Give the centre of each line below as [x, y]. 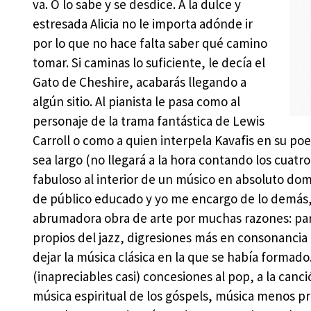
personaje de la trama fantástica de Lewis [148, 121]
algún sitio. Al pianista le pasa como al [136, 102]
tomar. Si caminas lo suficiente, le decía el [149, 63]
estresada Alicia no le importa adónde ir [142, 24]
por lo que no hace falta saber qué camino [150, 43]
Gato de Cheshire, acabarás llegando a [139, 82]
